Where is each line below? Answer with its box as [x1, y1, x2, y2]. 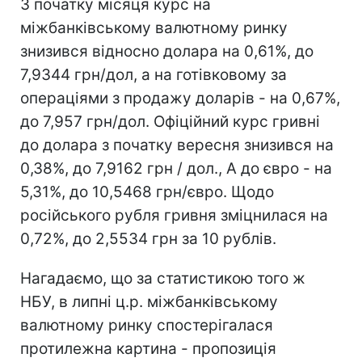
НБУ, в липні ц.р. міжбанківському [20, 292, 278, 311]
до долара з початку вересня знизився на [20, 135, 334, 154]
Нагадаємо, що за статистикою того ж [20, 268, 305, 288]
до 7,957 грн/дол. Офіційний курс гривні [20, 112, 320, 131]
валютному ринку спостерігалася [20, 315, 273, 335]
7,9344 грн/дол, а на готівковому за [20, 65, 287, 84]
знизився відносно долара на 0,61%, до [20, 41, 314, 61]
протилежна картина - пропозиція [20, 339, 276, 358]
